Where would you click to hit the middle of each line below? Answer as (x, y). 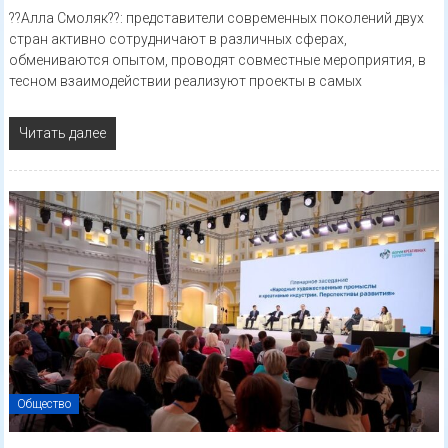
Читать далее (62, 133)
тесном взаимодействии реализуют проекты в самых (185, 81)
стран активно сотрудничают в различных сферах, (177, 39)
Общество (43, 404)
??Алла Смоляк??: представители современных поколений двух (216, 18)
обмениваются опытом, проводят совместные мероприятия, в (217, 60)
